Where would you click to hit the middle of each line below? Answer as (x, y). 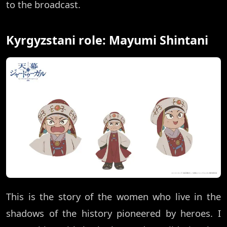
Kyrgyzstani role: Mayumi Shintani (107, 40)
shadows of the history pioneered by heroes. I (113, 213)
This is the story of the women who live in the (113, 197)
